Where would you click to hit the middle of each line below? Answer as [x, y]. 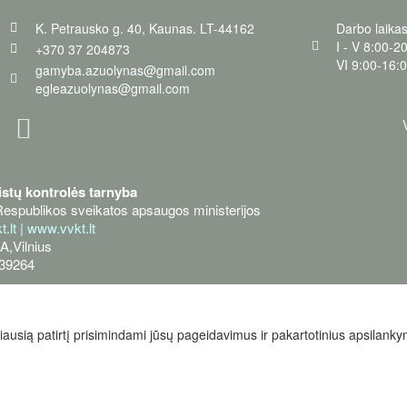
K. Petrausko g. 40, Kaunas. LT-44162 [144, 28]
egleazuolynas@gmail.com [112, 88]
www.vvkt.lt [62, 227]
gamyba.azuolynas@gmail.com [125, 69]
